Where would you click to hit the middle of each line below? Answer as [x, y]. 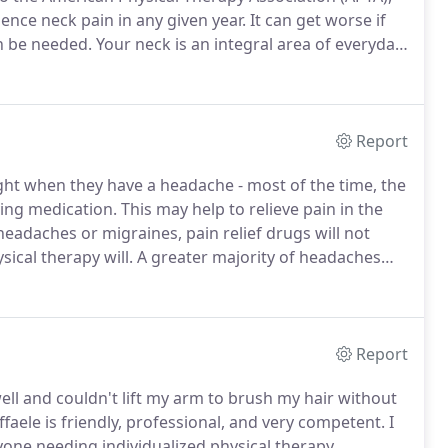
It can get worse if [316, 20]
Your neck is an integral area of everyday [247, 44]
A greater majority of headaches [257, 257]
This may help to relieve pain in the [250, 209]
